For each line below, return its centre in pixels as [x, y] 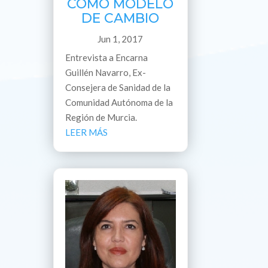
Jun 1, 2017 [121, 39]
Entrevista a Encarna [107, 57]
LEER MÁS [87, 132]
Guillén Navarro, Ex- [106, 72]
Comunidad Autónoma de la [119, 102]
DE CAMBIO [121, 18]
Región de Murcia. [101, 117]
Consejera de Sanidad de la [118, 87]
